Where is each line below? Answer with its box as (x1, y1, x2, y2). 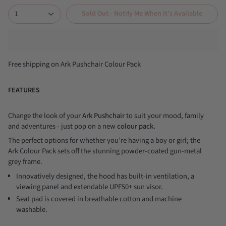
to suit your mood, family (125, 110, 204, 121)
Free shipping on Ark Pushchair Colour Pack (8, 59, 141, 70)
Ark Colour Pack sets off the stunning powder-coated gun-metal (8, 146, 202, 157)
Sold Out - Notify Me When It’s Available (82, 9, 202, 19)
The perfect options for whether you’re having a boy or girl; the (8, 135, 200, 146)
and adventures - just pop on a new (8, 121, 117, 132)
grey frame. (8, 156, 42, 167)
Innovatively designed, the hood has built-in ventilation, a (16, 171, 194, 182)
